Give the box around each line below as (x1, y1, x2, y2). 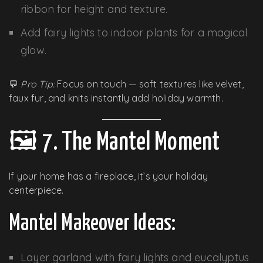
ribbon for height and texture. (21, 2, 167, 16)
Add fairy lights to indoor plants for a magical (21, 25, 248, 39)
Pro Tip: (21, 77, 55, 90)
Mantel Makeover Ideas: (9, 213, 176, 235)
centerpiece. (9, 184, 64, 196)
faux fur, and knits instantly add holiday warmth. (9, 92, 223, 104)
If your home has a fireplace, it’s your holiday (9, 170, 208, 182)
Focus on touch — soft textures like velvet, (55, 77, 244, 90)
